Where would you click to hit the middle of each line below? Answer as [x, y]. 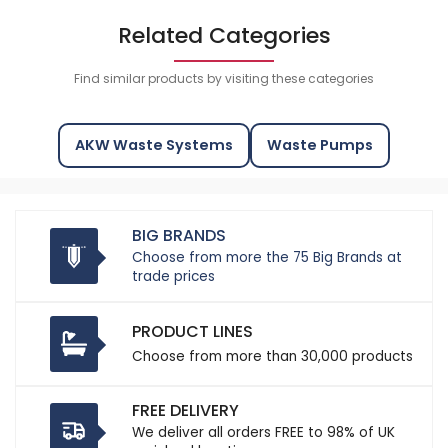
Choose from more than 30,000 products [273, 356]
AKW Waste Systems [154, 145]
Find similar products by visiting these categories [224, 79]
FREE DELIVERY [186, 411]
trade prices [174, 277]
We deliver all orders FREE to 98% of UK [264, 433]
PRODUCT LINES [193, 331]
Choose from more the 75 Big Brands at [267, 258]
